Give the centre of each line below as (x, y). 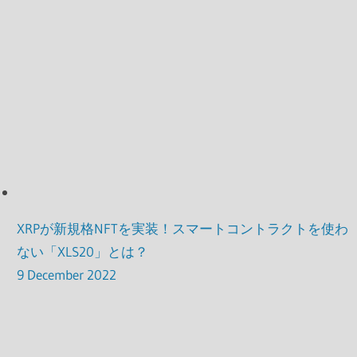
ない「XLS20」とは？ (83, 252)
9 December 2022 (67, 275)
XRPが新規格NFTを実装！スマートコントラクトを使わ (183, 229)
